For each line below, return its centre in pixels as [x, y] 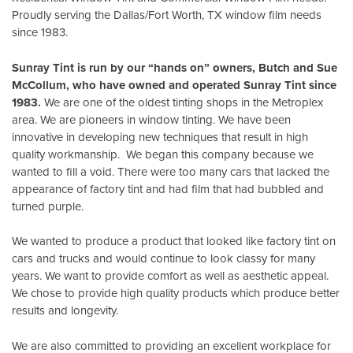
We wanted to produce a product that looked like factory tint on [174, 241]
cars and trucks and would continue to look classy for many [163, 258]
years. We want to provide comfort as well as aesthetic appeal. [170, 276]
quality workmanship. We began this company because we [163, 154]
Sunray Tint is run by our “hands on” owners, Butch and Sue [175, 67]
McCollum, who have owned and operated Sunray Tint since [174, 85]
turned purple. [48, 206]
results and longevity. [65, 310]
